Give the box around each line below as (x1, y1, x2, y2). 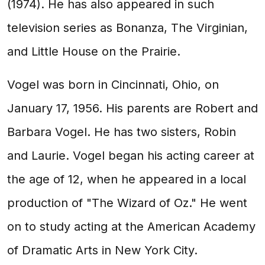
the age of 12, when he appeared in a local (7, 172, 246, 186)
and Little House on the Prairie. (7, 44, 180, 59)
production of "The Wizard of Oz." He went (7, 196, 247, 210)
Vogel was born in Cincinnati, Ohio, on (7, 77, 219, 92)
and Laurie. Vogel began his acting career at (7, 148, 254, 163)
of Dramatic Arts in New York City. (7, 243, 198, 257)
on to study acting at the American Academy (7, 219, 256, 234)
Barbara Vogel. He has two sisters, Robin (7, 125, 236, 139)
